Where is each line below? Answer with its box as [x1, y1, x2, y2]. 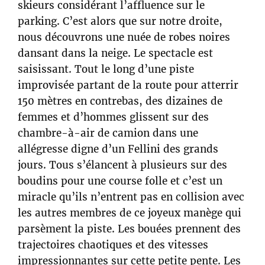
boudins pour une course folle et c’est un [18, 174, 222, 188]
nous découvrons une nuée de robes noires [18, 30, 230, 44]
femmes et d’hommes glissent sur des [18, 110, 209, 124]
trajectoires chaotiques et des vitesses [18, 238, 208, 251]
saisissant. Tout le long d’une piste [18, 62, 194, 76]
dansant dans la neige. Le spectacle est [18, 46, 213, 60]
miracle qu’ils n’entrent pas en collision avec [18, 190, 244, 203]
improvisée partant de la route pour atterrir [18, 78, 238, 92]
